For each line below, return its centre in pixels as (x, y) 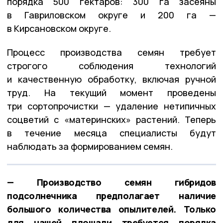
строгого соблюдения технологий (111, 65)
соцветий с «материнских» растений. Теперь (111, 119)
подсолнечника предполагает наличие (111, 195)
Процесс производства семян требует (111, 52)
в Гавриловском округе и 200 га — (111, 15)
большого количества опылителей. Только (111, 209)
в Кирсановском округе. (59, 28)
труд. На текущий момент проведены (111, 92)
